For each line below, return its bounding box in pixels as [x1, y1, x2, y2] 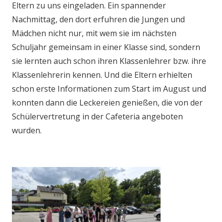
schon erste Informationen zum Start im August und [12, 83, 206, 94]
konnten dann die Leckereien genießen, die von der [12, 97, 203, 108]
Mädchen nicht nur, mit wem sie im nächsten [12, 27, 176, 39]
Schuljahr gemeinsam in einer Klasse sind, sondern [12, 41, 200, 53]
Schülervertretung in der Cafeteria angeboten [12, 111, 183, 122]
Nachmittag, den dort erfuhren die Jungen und [12, 13, 185, 25]
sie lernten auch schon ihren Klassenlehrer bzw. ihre [12, 55, 206, 66]
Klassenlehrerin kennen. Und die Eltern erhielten [12, 69, 192, 80]
